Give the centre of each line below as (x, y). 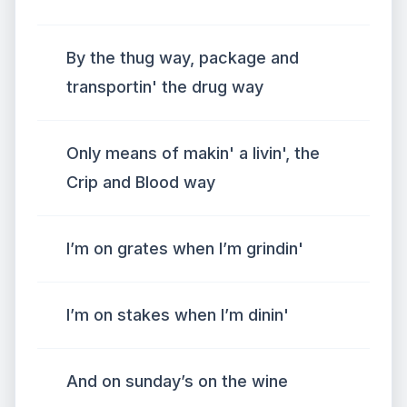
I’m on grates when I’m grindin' (185, 248)
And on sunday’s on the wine (177, 381)
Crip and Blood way (141, 182)
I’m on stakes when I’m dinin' (178, 315)
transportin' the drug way (165, 87)
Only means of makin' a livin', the (193, 153)
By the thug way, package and (183, 58)
